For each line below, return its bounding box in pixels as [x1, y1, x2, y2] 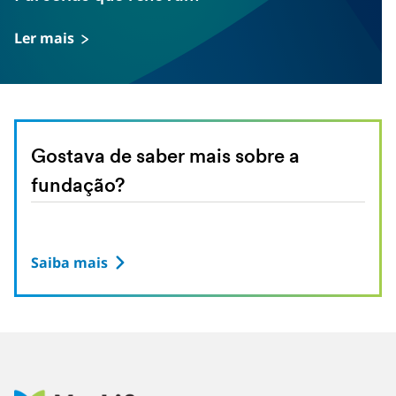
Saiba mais [31, 253, 108, 272]
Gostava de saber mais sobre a [31, 148, 300, 168]
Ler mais [14, 28, 74, 48]
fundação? [31, 177, 125, 197]
